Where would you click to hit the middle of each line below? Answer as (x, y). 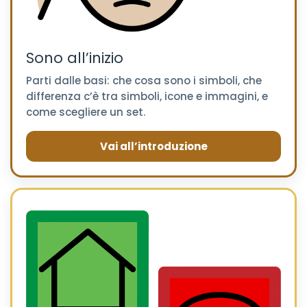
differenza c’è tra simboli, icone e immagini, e (147, 97)
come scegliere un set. (86, 112)
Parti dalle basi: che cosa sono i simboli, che (144, 81)
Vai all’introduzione (153, 147)
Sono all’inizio (75, 58)
